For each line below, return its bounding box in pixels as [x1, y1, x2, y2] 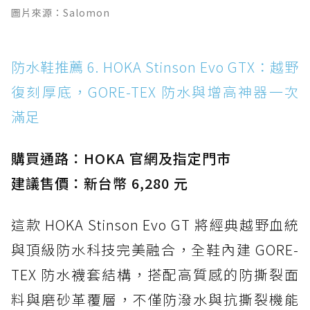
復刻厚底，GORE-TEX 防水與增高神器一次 [11, 82, 299, 102]
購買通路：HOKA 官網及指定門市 [11, 148, 231, 169]
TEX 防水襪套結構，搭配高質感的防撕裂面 [11, 264, 299, 285]
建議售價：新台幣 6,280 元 [11, 173, 188, 194]
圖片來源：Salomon [11, 6, 110, 20]
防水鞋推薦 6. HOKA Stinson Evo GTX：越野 [11, 57, 299, 77]
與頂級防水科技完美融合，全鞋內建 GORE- [11, 239, 299, 260]
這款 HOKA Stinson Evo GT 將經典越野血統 [11, 215, 299, 235]
